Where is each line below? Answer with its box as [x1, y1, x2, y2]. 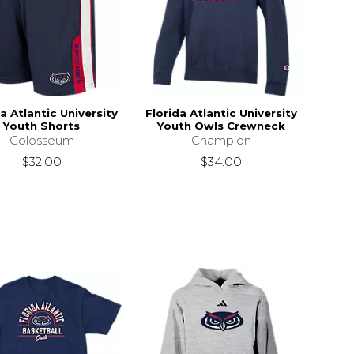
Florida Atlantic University [145, 106, 297, 119]
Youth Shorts [3, 119, 81, 132]
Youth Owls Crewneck [156, 119, 285, 132]
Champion [190, 132, 251, 148]
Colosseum [9, 132, 74, 148]
